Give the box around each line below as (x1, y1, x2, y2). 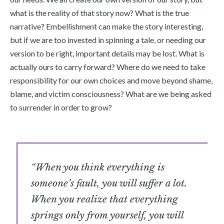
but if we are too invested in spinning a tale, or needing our (10, 34, 206, 44)
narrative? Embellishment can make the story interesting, (10, 21, 203, 31)
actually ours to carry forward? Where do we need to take (10, 61, 205, 71)
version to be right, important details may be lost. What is (10, 48, 204, 58)
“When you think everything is (31, 161, 165, 173)
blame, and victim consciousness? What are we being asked (10, 88, 211, 98)
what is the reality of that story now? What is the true (10, 7, 189, 17)
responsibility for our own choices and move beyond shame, (10, 75, 212, 85)
